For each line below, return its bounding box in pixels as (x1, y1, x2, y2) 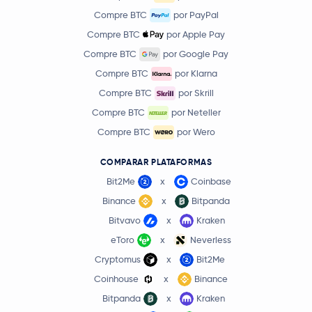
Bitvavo (109, 214, 141, 226)
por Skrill (178, 87, 214, 99)
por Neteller (171, 107, 221, 118)
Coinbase (190, 175, 231, 187)
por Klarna (174, 68, 217, 79)
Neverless (190, 234, 231, 246)
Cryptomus (95, 253, 141, 265)
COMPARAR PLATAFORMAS (100, 157, 212, 168)
